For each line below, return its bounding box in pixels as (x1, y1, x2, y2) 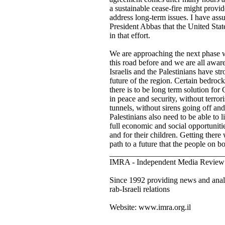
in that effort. (109, 31, 150, 40)
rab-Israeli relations (109, 185, 170, 193)
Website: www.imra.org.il (109, 203, 191, 211)
